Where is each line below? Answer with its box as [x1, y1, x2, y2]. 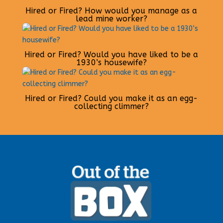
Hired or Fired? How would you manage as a [25, 5, 198, 15]
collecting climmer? [74, 101, 149, 111]
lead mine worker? [75, 13, 147, 23]
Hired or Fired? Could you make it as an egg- [25, 93, 198, 103]
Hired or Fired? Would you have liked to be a [24, 49, 199, 59]
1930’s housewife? [76, 57, 147, 67]
